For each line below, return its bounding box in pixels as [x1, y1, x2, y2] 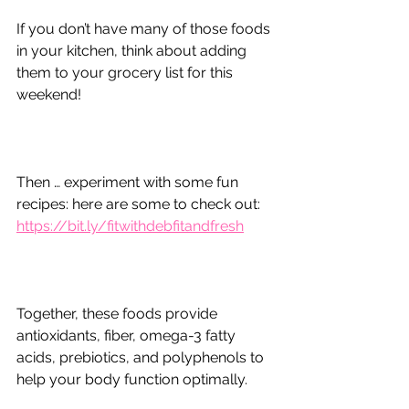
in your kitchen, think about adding [16, 41, 250, 59]
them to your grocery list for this [16, 63, 236, 81]
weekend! [16, 85, 81, 103]
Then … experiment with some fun [16, 173, 242, 191]
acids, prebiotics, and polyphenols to [16, 348, 267, 366]
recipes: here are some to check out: [16, 194, 260, 213]
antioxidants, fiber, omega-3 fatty [16, 326, 239, 344]
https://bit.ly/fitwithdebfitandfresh [16, 216, 244, 235]
